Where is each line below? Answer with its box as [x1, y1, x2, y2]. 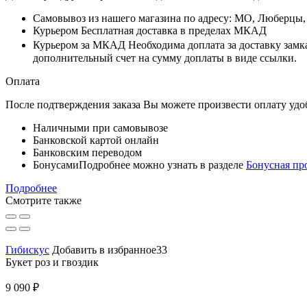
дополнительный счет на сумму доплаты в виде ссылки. [33, 51, 297, 64]
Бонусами [33, 158, 79, 171]
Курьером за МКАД [33, 38, 125, 51]
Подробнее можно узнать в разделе [79, 158, 246, 171]
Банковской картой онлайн [33, 134, 159, 146]
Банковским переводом [33, 146, 142, 158]
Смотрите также [5, 194, 82, 206]
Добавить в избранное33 [52, 243, 167, 256]
